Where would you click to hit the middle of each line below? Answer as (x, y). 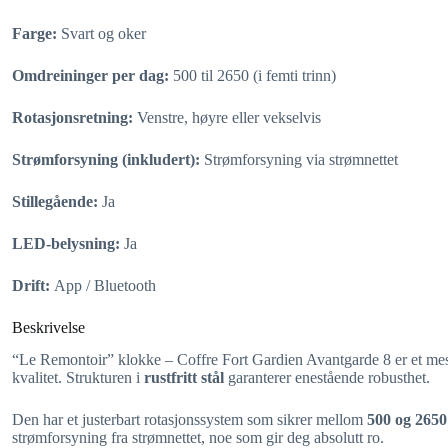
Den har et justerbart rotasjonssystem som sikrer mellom (189, 420)
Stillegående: (57, 201)
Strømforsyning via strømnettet (301, 159)
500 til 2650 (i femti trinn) (254, 75)
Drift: (33, 285)
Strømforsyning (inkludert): (108, 159)
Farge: (36, 33)
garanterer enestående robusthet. (329, 378)
